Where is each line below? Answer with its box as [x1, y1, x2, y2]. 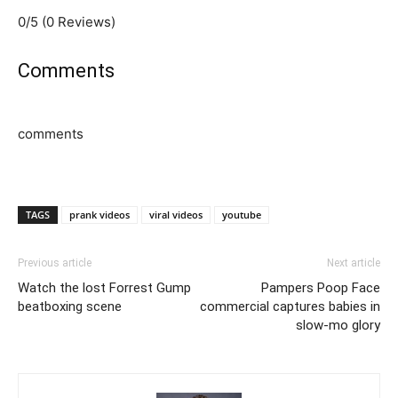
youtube [222, 207, 261, 221]
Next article [327, 256, 380, 269]
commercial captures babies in [200, 298, 380, 314]
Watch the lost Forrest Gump [18, 279, 191, 296]
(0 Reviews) [42, 12, 115, 30]
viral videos [149, 207, 203, 221]
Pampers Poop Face [261, 279, 380, 296]
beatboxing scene [18, 298, 122, 314]
